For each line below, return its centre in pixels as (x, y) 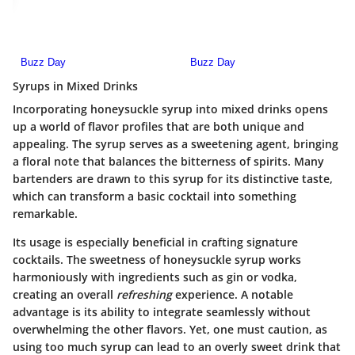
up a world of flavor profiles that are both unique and (158, 126)
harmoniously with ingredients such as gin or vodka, (155, 277)
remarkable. (45, 213)
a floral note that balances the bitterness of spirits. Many (168, 161)
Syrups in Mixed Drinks (75, 86)
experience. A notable (233, 294)
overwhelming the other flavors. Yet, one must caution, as (170, 329)
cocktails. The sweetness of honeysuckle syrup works (157, 259)
